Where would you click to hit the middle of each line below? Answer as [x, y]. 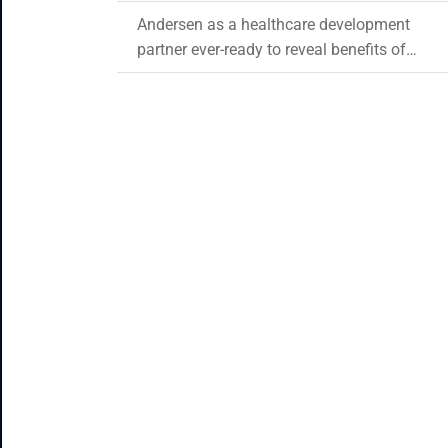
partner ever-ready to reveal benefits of [271, 49]
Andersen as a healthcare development [273, 24]
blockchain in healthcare [223, 74]
